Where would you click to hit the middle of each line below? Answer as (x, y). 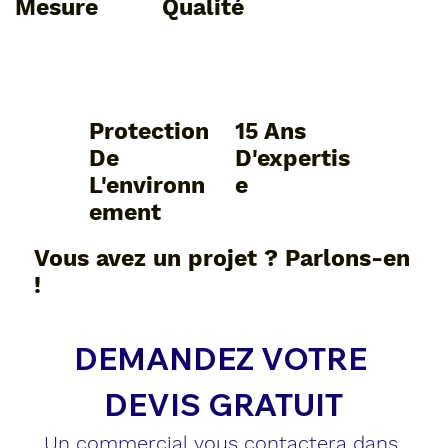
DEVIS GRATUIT (224, 404)
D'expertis (292, 159)
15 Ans (270, 132)
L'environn (146, 186)
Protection (148, 132)
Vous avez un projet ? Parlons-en (221, 259)
